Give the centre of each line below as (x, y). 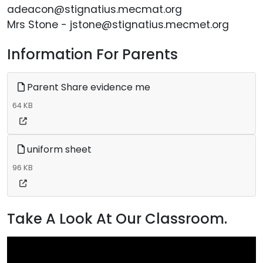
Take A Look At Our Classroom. (117, 219)
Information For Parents (92, 55)
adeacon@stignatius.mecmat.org (96, 10)
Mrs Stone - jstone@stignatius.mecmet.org (119, 25)
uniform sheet (58, 150)
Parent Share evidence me (87, 87)
